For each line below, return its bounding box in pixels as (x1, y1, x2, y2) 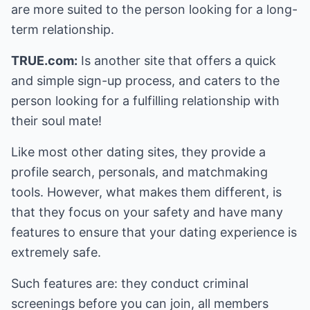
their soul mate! (11, 113, 102, 128)
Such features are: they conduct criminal (11, 276, 248, 291)
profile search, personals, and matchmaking (11, 165, 268, 179)
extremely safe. (11, 245, 101, 259)
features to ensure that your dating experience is (11, 225, 297, 239)
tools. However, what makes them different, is (11, 185, 282, 199)
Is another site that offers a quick (77, 53, 276, 68)
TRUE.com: (11, 53, 77, 68)
